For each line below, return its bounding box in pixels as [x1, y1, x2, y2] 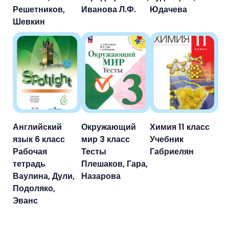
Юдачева [150, 4, 187, 16]
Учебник [150, 133, 184, 146]
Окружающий [81, 121, 136, 133]
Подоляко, [13, 182, 55, 195]
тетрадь [13, 158, 45, 170]
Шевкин [13, 16, 45, 28]
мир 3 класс [81, 133, 130, 146]
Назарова [81, 170, 121, 182]
